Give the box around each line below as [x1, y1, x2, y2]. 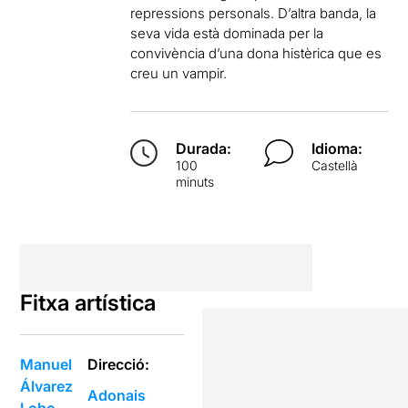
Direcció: [87, 355, 150, 373]
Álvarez [20, 377, 74, 395]
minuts [176, 174, 215, 189]
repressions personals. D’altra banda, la [130, 5, 377, 22]
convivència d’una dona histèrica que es [130, 45, 382, 62]
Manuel [20, 355, 73, 373]
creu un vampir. [130, 65, 228, 82]
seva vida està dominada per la [130, 25, 324, 42]
